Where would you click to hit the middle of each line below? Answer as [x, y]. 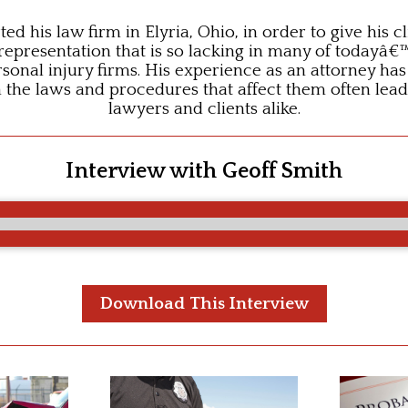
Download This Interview [204, 304]
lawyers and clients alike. [204, 109]
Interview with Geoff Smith [204, 171]
